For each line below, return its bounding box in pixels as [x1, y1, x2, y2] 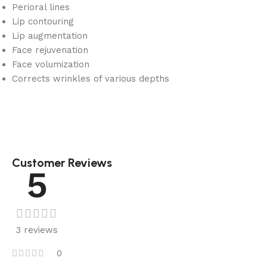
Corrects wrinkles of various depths [12, 73, 169, 84]
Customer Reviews [12, 155, 112, 170]
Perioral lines [12, 1, 70, 13]
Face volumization [12, 58, 89, 70]
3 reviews [16, 224, 58, 235]
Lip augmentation [12, 30, 88, 41]
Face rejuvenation [12, 44, 88, 55]
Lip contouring [12, 15, 74, 27]
